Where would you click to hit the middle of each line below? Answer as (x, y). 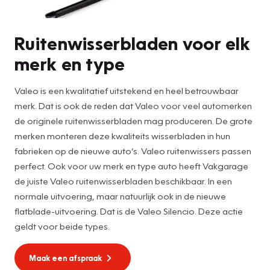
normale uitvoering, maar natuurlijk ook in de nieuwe (120, 196)
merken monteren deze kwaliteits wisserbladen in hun (122, 135)
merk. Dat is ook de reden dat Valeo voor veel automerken (133, 105)
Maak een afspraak (65, 258)
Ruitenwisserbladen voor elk (133, 42)
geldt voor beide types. (62, 226)
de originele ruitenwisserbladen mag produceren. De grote (133, 120)
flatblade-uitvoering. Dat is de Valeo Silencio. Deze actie (129, 211)
